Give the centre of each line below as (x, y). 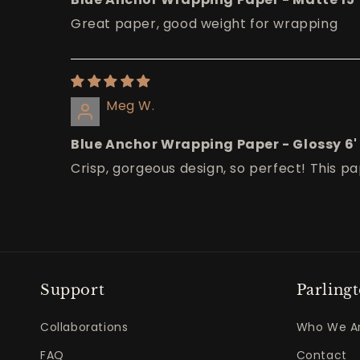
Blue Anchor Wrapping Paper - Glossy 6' (214, 145)
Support (73, 290)
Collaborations (84, 327)
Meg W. (131, 106)
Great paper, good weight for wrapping (205, 24)
